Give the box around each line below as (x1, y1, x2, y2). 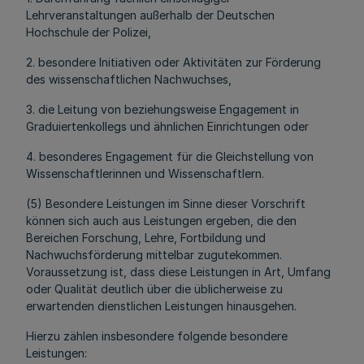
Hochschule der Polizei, (26, 25, 154, 39)
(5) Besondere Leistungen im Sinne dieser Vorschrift (26, 197, 305, 210)
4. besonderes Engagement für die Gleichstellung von (26, 149, 314, 163)
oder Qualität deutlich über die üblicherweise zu (26, 282, 283, 296)
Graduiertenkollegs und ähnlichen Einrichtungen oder (26, 119, 309, 133)
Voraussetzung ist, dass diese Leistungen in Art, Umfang (26, 265, 331, 279)
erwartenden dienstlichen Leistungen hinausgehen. (26, 299, 297, 313)
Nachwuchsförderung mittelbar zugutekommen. (26, 248, 282, 262)
